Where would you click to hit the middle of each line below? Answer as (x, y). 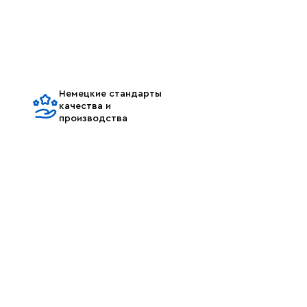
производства (93, 119)
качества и (85, 106)
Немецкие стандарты (110, 94)
